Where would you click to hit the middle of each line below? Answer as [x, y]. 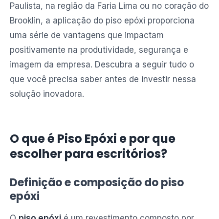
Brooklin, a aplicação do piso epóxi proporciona [102, 21]
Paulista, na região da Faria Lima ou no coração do [109, 6]
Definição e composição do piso [97, 183]
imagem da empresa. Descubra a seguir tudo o [102, 65]
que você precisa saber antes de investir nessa [103, 79]
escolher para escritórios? [88, 154]
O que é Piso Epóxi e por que [93, 139]
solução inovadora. [47, 94]
